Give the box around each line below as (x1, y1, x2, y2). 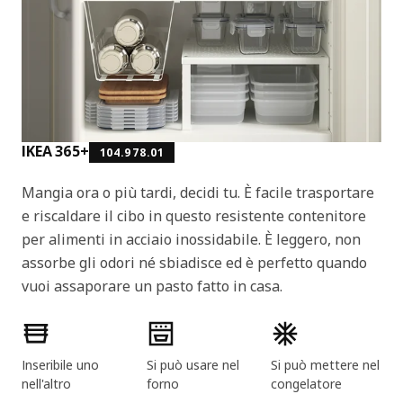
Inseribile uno (22, 355, 99, 373)
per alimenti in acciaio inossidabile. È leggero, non (22, 228, 361, 249)
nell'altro (22, 374, 71, 392)
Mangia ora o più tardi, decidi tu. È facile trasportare (22, 182, 374, 202)
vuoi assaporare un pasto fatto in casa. (22, 275, 282, 296)
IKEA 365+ (22, 140, 90, 161)
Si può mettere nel (271, 355, 381, 373)
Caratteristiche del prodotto (21, 318, 186, 336)
